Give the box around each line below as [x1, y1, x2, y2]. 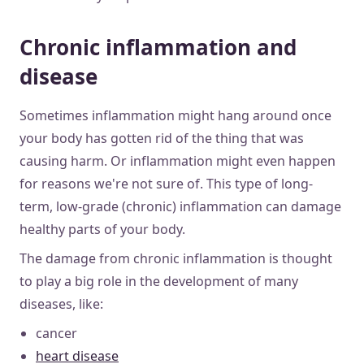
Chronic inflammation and [19, 32, 297, 62]
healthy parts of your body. [19, 219, 185, 238]
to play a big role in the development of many [19, 271, 298, 290]
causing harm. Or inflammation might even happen [19, 151, 336, 170]
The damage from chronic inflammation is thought [19, 249, 332, 267]
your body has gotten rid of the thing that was [19, 128, 304, 147]
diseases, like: [19, 294, 103, 313]
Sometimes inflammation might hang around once [19, 106, 331, 124]
